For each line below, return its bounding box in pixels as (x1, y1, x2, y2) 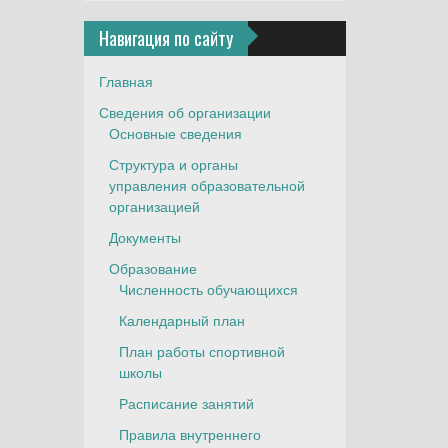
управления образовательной (108, 175, 305, 195)
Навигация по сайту (98, 25, 233, 51)
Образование (108, 258, 197, 278)
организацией (108, 196, 200, 216)
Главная (98, 71, 153, 91)
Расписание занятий (118, 393, 254, 413)
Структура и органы (108, 154, 238, 174)
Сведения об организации (98, 102, 271, 122)
